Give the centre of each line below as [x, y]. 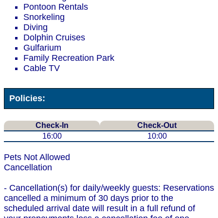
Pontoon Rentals [56, 7]
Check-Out [157, 126]
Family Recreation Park [69, 58]
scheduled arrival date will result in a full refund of [100, 209]
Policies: [25, 99]
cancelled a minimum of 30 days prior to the [89, 198]
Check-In [52, 126]
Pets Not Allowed [37, 157]
